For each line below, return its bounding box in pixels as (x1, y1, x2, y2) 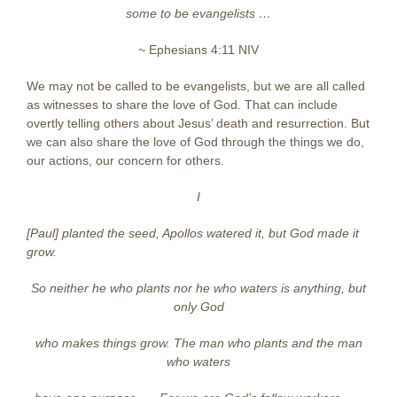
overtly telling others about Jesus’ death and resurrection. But (27, 115, 370, 130)
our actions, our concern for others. (27, 152, 224, 167)
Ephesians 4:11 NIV (149, 42, 259, 57)
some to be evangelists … (126, 5, 271, 20)
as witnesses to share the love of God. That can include (27, 97, 338, 112)
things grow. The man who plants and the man (102, 335, 362, 350)
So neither (31, 280, 92, 295)
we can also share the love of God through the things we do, (27, 134, 364, 149)
